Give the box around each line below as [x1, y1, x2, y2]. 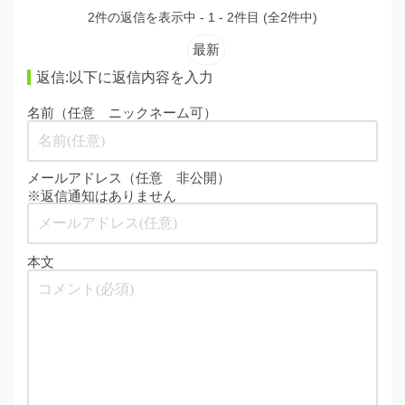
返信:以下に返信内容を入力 [36, 69, 213, 85]
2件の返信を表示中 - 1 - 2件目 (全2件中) [88, 9, 317, 24]
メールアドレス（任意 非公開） [27, 169, 231, 185]
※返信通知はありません [27, 187, 176, 203]
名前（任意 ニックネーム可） [27, 105, 217, 121]
